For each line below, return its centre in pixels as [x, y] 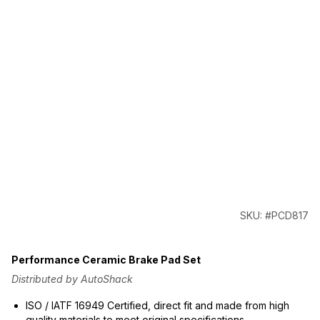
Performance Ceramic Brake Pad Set [106, 259]
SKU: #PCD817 [274, 215]
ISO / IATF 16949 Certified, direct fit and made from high [157, 305]
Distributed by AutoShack [72, 279]
